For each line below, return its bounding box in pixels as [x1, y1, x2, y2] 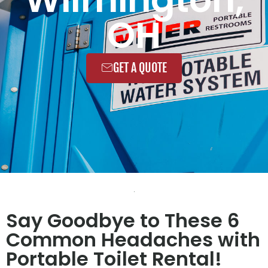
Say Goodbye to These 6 [6, 207, 239, 234]
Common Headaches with [6, 226, 260, 254]
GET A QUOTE [113, 60, 167, 75]
